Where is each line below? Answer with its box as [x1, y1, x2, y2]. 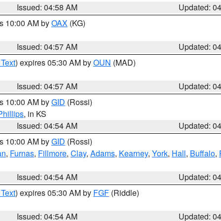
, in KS [24, 108, 46, 119]
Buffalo [190, 147, 215, 159]
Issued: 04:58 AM [17, 1, 78, 13]
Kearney [119, 147, 148, 159]
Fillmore [38, 147, 67, 159]
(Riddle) [109, 187, 139, 198]
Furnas [10, 147, 34, 159]
